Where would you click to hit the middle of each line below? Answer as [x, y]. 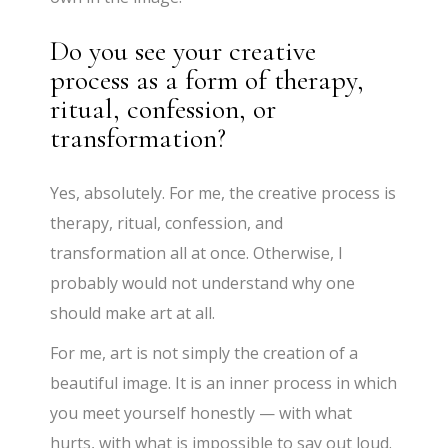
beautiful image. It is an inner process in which [224, 382]
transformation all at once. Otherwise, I [197, 252]
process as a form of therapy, [207, 79]
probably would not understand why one [203, 282]
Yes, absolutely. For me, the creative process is [223, 192]
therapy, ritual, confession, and [167, 222]
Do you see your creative [183, 50]
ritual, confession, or [163, 108]
